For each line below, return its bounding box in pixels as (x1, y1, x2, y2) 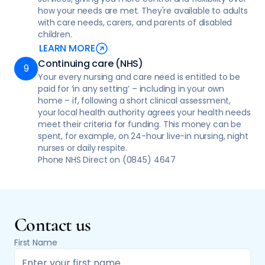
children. (38, 28, 72, 40)
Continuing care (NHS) (38, 57, 143, 70)
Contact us (14, 213, 91, 236)
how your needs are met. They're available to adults (38, 5, 248, 17)
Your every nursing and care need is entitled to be (38, 71, 240, 83)
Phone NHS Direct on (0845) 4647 (38, 154, 176, 166)
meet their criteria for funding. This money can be (38, 118, 241, 130)
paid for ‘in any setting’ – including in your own (38, 83, 225, 95)
